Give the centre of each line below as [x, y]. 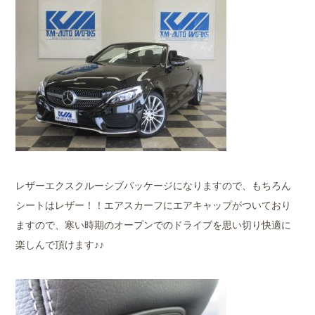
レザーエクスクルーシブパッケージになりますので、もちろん [154, 185]
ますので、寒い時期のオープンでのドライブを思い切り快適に [154, 225]
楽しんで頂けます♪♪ [60, 244]
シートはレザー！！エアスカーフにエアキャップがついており [154, 205]
